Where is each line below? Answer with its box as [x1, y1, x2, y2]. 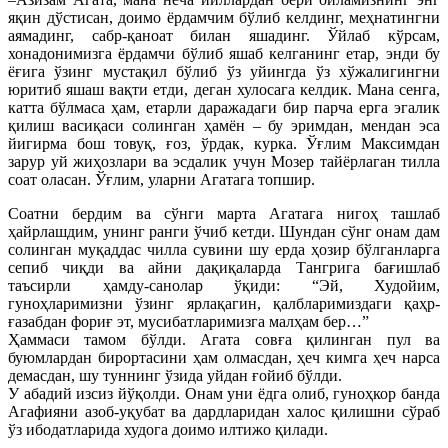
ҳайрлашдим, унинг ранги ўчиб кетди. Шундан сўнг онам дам [8, 223, 440, 241]
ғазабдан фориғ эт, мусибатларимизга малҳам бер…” [8, 313, 369, 331]
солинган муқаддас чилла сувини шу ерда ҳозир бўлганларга [8, 241, 440, 259]
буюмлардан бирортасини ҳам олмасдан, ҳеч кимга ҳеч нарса [8, 349, 440, 367]
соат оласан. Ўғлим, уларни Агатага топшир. [8, 171, 315, 189]
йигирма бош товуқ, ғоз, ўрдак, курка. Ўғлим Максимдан [8, 135, 440, 153]
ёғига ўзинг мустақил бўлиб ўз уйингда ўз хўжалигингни [8, 63, 440, 81]
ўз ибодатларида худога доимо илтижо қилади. [8, 421, 328, 439]
